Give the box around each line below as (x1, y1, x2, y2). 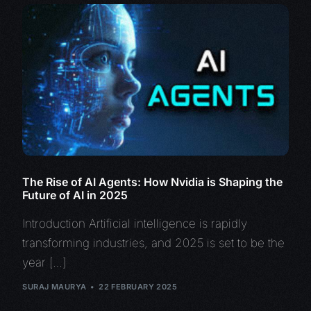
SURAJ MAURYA (22, 282, 87, 292)
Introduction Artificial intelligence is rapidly (22, 216, 248, 230)
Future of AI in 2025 (22, 187, 128, 202)
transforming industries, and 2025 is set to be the (22, 235, 285, 250)
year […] (22, 255, 67, 269)
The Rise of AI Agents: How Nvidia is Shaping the (22, 174, 283, 189)
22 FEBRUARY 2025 (99, 282, 178, 292)
